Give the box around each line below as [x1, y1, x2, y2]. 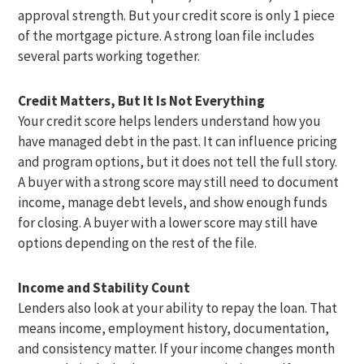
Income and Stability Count [18, 278, 191, 297]
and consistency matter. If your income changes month [18, 339, 336, 357]
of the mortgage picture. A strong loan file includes [18, 26, 315, 45]
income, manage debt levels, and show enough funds [18, 193, 328, 211]
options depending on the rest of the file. [18, 233, 258, 252]
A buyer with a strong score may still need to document [18, 172, 340, 191]
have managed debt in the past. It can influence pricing [18, 132, 338, 150]
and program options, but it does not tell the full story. [18, 152, 338, 171]
